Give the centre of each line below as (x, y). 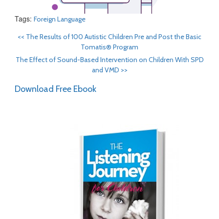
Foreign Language (60, 19)
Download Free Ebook (55, 89)
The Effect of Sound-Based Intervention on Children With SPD (109, 60)
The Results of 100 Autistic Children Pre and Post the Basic (114, 37)
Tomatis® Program (109, 47)
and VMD (106, 70)
